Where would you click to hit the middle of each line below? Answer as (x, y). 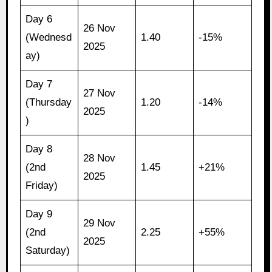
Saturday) (48, 250)
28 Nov (100, 158)
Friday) (42, 185)
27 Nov (100, 93)
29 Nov (100, 223)
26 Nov (100, 28)
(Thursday (49, 102)
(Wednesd (49, 37)
